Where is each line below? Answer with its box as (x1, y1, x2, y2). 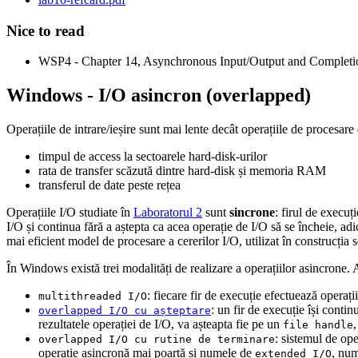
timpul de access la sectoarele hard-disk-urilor (38, 149, 267, 164)
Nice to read (6, 22, 85, 39)
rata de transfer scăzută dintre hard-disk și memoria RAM (38, 164, 326, 178)
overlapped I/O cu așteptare (38, 304, 211, 317)
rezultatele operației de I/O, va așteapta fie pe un (38, 317, 283, 332)
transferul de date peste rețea (38, 178, 181, 193)
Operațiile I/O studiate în (6, 205, 133, 220)
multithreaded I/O (38, 290, 147, 303)
